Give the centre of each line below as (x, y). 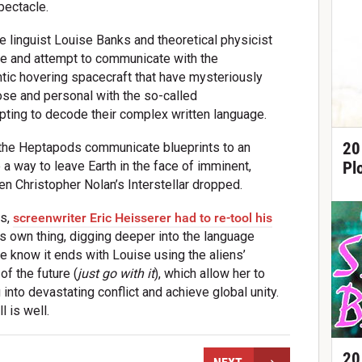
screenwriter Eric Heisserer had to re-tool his (143, 218)
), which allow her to (210, 274)
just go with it (116, 274)
